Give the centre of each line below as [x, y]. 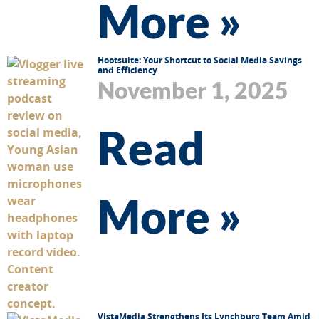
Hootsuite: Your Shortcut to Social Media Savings [200, 60]
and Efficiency [127, 70]
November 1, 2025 [193, 90]
